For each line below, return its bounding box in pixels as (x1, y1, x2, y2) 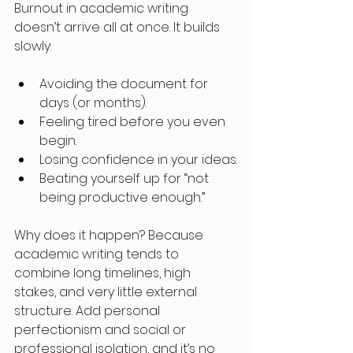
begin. (39, 132, 76, 150)
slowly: (14, 37, 51, 55)
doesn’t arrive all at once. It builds (14, 18, 223, 36)
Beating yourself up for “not (39, 169, 212, 188)
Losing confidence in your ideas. (39, 150, 237, 169)
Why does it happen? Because (14, 226, 206, 244)
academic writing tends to (14, 245, 182, 263)
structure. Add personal (14, 302, 163, 320)
